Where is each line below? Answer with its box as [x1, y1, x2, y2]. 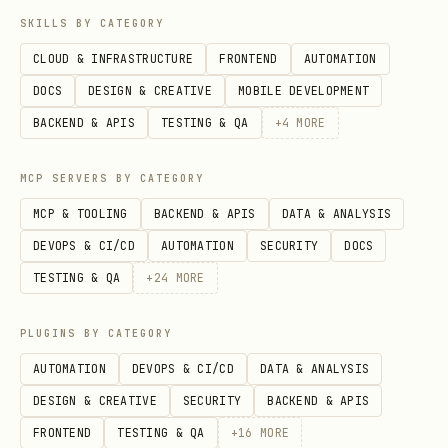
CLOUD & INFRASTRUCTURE [33, 51, 194, 66]
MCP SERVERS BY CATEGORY [20, 172, 204, 185]
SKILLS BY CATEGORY [20, 17, 164, 30]
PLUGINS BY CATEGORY [20, 327, 172, 340]
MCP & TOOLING [33, 206, 128, 221]
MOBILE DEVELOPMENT [238, 83, 370, 98]
